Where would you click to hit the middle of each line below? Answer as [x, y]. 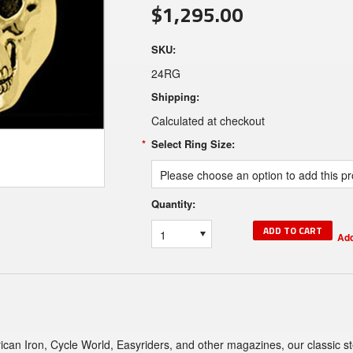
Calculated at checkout [208, 121]
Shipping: [175, 97]
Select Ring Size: [193, 144]
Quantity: [173, 204]
